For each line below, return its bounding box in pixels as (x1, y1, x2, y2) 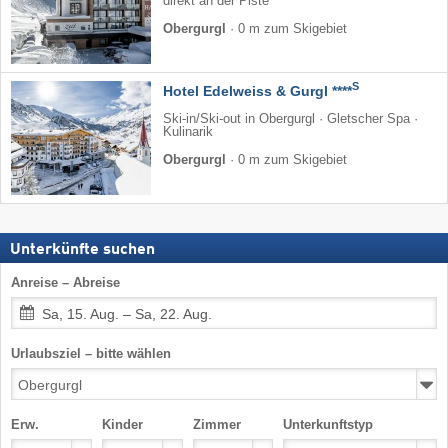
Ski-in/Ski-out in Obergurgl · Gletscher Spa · (163, 111, 418, 126)
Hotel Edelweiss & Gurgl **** (163, 82, 352, 99)
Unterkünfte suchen (10, 242, 155, 259)
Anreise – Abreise (11, 275, 120, 291)
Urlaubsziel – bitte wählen (11, 346, 171, 362)
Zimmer (192, 417, 241, 433)
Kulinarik (163, 124, 213, 139)
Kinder (101, 417, 143, 433)
